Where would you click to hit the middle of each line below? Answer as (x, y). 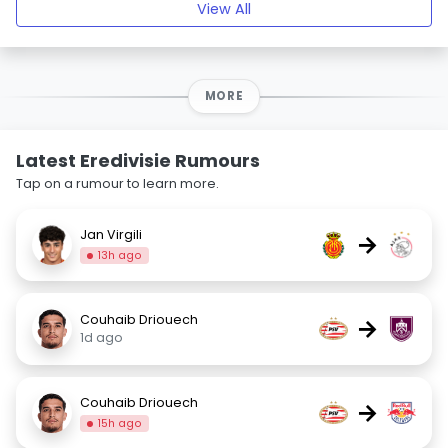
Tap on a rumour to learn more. (117, 183)
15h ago (120, 423)
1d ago (101, 337)
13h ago (120, 255)
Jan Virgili (111, 234)
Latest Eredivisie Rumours (138, 160)
